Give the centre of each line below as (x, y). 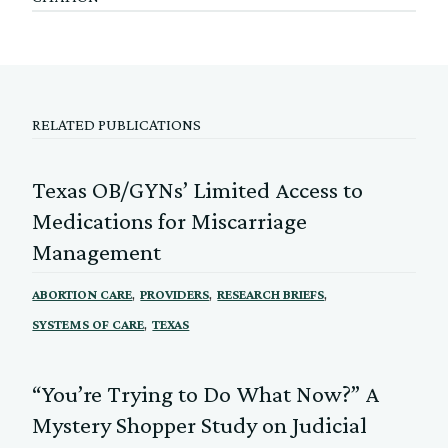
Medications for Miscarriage (170, 220)
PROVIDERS (175, 293)
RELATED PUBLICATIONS (117, 124)
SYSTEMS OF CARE (88, 323)
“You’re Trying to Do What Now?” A (206, 393)
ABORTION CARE (82, 293)
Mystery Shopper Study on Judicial (200, 424)
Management (97, 251)
